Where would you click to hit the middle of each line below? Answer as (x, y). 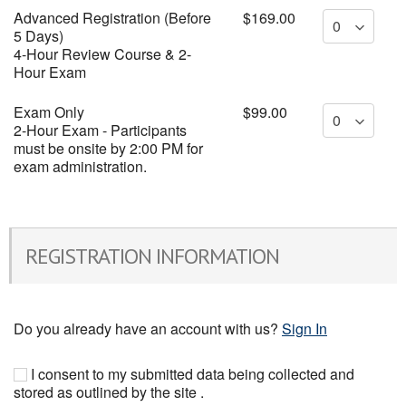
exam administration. (80, 166)
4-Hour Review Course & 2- (102, 54)
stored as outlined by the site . (109, 392)
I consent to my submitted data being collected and (191, 374)
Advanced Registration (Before (112, 18)
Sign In (304, 329)
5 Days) (39, 36)
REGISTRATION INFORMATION (152, 256)
